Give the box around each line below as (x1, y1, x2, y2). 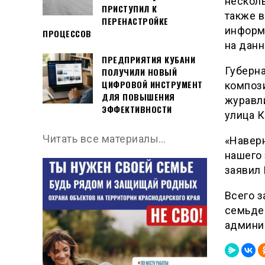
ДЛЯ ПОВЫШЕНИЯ (102, 91, 175, 104)
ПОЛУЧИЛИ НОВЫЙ (102, 66, 177, 79)
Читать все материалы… (43, 132, 166, 146)
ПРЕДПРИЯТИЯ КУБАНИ (102, 53, 195, 66)
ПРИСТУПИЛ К (102, 2, 157, 15)
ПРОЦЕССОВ (43, 27, 92, 40)
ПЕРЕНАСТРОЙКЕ (102, 14, 169, 27)
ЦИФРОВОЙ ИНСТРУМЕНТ (102, 78, 203, 91)
